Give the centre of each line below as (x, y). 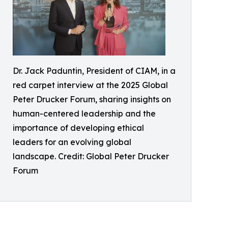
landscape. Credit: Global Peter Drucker (91, 156)
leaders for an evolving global (72, 142)
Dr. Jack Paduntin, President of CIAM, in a (94, 71)
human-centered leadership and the (84, 114)
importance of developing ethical (78, 128)
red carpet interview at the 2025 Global (90, 85)
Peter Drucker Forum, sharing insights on (92, 99)
